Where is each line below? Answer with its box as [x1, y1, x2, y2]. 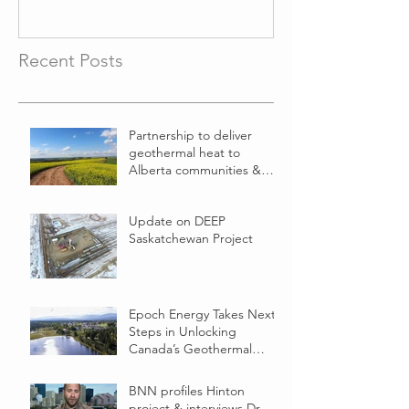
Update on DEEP [129, 212, 225, 229]
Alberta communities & [129, 161, 261, 178]
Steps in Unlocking [129, 322, 236, 340]
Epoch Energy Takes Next [129, 305, 276, 322]
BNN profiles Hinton [129, 382, 245, 399]
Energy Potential [129, 357, 223, 374]
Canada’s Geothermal [129, 340, 252, 357]
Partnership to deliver [129, 126, 252, 143]
